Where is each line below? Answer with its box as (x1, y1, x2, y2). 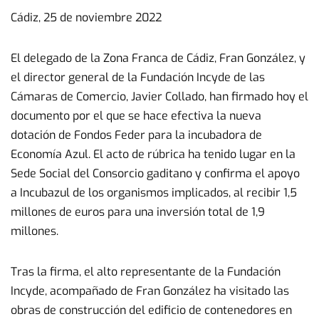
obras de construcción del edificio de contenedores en (11, 303, 292, 318)
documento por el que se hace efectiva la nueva (11, 108, 261, 123)
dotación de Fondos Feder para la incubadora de (11, 127, 262, 142)
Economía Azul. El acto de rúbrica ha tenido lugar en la (11, 147, 296, 162)
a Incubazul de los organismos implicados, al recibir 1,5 (11, 185, 297, 200)
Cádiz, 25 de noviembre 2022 (11, 10, 162, 25)
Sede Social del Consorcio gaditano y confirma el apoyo (11, 166, 300, 181)
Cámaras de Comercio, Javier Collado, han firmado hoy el (11, 89, 308, 104)
